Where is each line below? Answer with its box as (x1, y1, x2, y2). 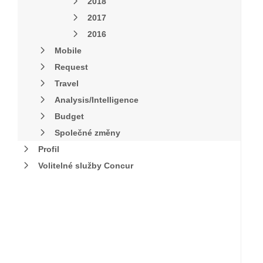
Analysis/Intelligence (55, 95, 139, 104)
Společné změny (55, 128, 120, 137)
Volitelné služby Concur (38, 161, 133, 170)
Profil (38, 144, 59, 154)
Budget (55, 112, 84, 121)
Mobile (55, 46, 82, 55)
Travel (55, 79, 79, 88)
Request (55, 62, 88, 72)
